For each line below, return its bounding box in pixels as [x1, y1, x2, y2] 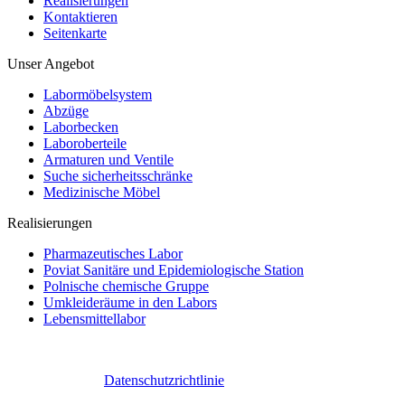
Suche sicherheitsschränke [43, 167, 193, 184]
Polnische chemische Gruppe [43, 278, 209, 294]
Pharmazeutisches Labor [43, 245, 183, 261]
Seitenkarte [43, 24, 107, 41]
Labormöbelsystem [43, 86, 152, 102]
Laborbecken [43, 118, 118, 135]
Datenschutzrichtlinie [104, 372, 224, 388]
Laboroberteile [43, 135, 127, 151]
